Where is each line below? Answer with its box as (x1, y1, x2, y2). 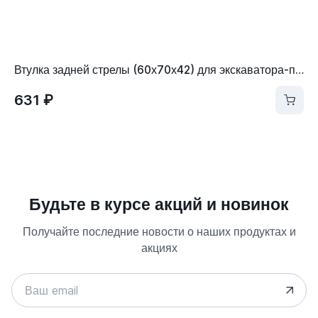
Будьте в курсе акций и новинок (29, 194, 289, 215)
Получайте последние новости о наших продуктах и (22, 225, 296, 239)
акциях (141, 241, 177, 256)
